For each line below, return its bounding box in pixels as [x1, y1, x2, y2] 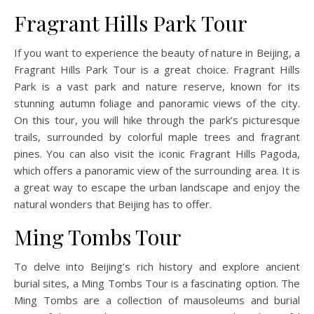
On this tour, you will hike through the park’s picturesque [14, 112, 300, 127]
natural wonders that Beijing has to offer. [14, 196, 212, 211]
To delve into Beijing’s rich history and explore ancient [14, 259, 300, 273]
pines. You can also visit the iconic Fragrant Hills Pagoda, [14, 146, 300, 161]
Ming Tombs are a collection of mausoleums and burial [14, 292, 300, 307]
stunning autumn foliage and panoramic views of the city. [14, 95, 300, 110]
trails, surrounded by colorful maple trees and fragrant [14, 129, 300, 144]
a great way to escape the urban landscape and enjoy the [14, 179, 300, 194]
